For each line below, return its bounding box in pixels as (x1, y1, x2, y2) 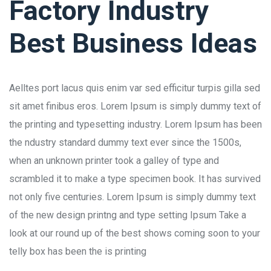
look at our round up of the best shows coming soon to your (9, 227, 260, 239)
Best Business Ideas (9, 27, 257, 59)
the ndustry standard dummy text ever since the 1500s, (9, 136, 241, 148)
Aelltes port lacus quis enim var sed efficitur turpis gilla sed (9, 82, 260, 94)
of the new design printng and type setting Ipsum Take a (9, 209, 246, 221)
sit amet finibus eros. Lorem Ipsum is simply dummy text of (9, 100, 261, 112)
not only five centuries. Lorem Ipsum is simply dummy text (9, 191, 256, 203)
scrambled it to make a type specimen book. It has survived (9, 172, 261, 184)
